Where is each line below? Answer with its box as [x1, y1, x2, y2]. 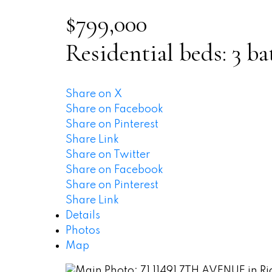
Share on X [65, 88, 122, 100]
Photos [65, 225, 100, 236]
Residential [65, 38, 174, 67]
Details [65, 209, 100, 221]
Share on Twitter [65, 149, 150, 160]
